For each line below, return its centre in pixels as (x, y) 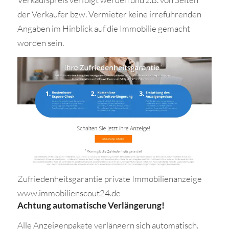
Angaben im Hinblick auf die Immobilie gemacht (104, 28)
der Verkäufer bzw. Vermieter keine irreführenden (109, 14)
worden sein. (40, 42)
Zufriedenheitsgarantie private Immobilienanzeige (109, 179)
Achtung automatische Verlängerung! (91, 205)
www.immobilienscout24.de (69, 193)
